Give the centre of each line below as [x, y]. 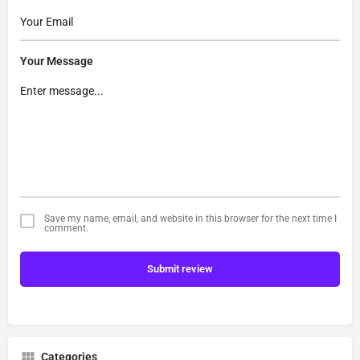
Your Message [57, 61]
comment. [66, 228]
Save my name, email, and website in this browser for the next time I [190, 218]
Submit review [180, 268]
